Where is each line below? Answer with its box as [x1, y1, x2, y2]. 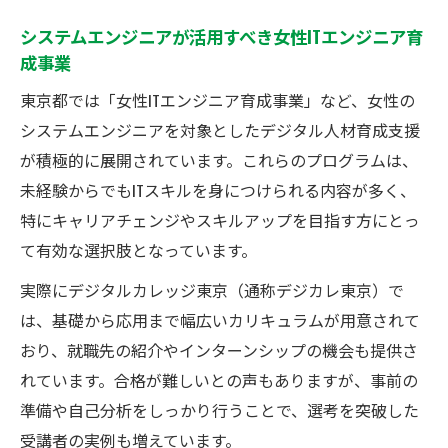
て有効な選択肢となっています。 [20, 237, 257, 262]
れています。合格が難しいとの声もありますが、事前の [20, 367, 418, 392]
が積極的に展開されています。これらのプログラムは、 [20, 147, 418, 172]
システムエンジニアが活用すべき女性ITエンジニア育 [20, 22, 423, 49]
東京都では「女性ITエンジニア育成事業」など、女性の [20, 87, 415, 112]
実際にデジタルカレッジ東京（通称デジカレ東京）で [20, 277, 404, 302]
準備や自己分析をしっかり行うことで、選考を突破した [20, 397, 419, 422]
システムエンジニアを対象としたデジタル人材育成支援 [20, 117, 420, 142]
